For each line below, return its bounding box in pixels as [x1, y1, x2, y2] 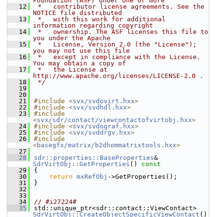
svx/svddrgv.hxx [73, 129, 131, 136]
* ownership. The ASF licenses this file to [34, 28, 208, 35]
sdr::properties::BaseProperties [34, 154, 154, 161]
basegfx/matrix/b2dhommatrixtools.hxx [37, 141, 176, 149]
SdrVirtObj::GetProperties [33, 160, 130, 168]
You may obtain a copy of [33, 60, 126, 67]
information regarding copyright [33, 22, 153, 29]
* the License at [34, 66, 108, 73]
